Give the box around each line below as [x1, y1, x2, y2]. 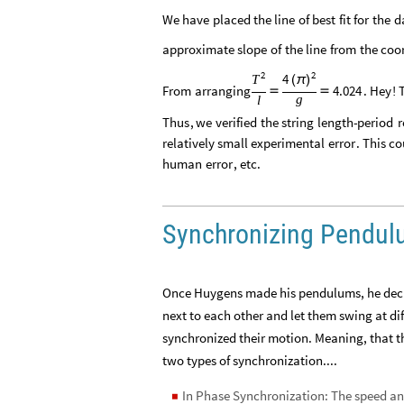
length [317, 113, 353, 131]
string [281, 113, 315, 131]
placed [212, 10, 251, 28]
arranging [194, 82, 251, 100]
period [357, 113, 394, 131]
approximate [162, 41, 234, 59]
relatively [162, 133, 215, 151]
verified [215, 113, 257, 131]
